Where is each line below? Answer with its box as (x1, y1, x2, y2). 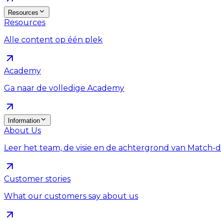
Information (8, 117, 40, 124)
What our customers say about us (4, 191, 138, 201)
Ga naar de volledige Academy (4, 83, 124, 93)
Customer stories (4, 174, 71, 184)
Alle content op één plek (4, 35, 103, 44)
